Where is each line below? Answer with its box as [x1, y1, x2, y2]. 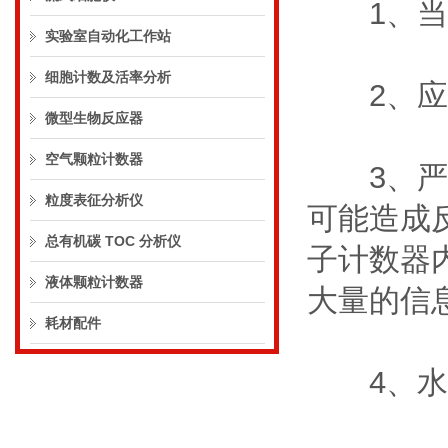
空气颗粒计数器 [45, 151, 143, 167]
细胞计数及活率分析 [45, 69, 171, 85]
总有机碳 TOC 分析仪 [45, 233, 181, 249]
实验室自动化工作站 [45, 28, 171, 44]
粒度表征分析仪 [45, 192, 143, 208]
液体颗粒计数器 [45, 274, 143, 290]
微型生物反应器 [45, 110, 143, 126]
